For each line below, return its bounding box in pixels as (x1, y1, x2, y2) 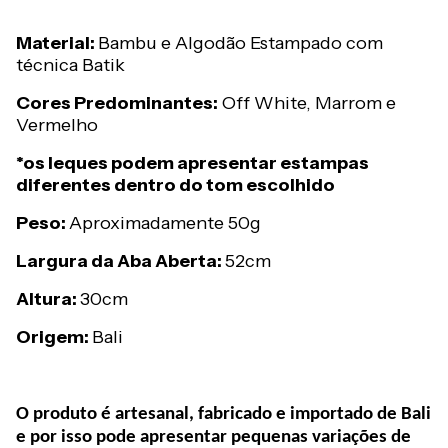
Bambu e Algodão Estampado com (98, 32, 383, 55)
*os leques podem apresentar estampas (16, 152, 369, 175)
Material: (16, 32, 98, 55)
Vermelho (16, 114, 106, 137)
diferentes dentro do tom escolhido (16, 174, 335, 197)
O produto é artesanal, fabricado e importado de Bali (16, 405, 431, 425)
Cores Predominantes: (16, 92, 218, 115)
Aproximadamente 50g (69, 212, 261, 235)
